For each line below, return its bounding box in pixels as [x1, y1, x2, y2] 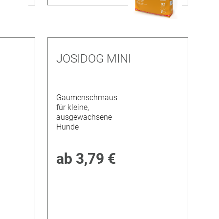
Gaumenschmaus [56, 93, 117, 103]
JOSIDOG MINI [56, 51, 131, 66]
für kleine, [56, 103, 89, 112]
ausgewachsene [56, 112, 112, 122]
